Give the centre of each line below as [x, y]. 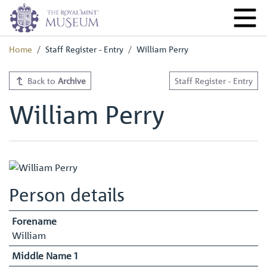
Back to [41, 80]
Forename [34, 221]
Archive [72, 80]
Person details [67, 194]
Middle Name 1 [44, 256]
